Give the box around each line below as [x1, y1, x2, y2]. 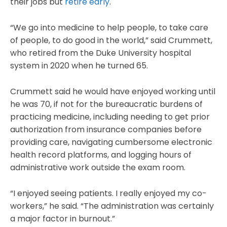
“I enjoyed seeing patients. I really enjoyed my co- [10, 187, 207, 200]
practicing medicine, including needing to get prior [10, 111, 210, 123]
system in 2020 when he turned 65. [10, 60, 148, 72]
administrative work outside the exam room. [10, 162, 185, 174]
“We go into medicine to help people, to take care [10, 22, 208, 34]
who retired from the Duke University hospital [10, 47, 191, 59]
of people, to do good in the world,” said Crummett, [10, 34, 212, 47]
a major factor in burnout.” [10, 213, 115, 225]
